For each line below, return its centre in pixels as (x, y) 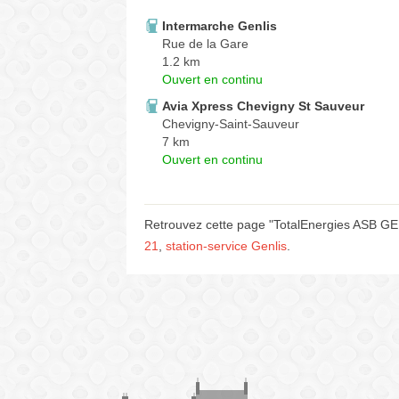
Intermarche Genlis (220, 26)
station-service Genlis (226, 246)
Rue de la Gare (205, 44)
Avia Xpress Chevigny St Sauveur (263, 106)
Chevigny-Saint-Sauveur (231, 124)
